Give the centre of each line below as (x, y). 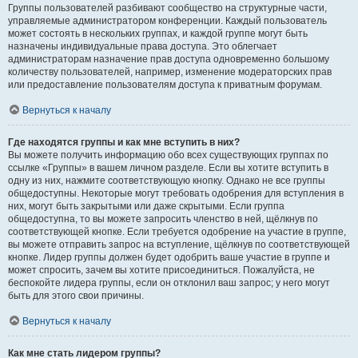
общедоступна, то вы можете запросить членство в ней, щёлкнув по (163, 219)
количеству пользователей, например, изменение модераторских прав (170, 72)
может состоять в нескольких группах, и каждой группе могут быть (158, 34)
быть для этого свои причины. (76, 296)
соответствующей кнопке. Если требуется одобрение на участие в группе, (177, 232)
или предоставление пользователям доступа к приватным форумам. (165, 85)
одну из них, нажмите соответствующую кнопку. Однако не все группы (167, 181)
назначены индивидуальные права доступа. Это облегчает (143, 47)
